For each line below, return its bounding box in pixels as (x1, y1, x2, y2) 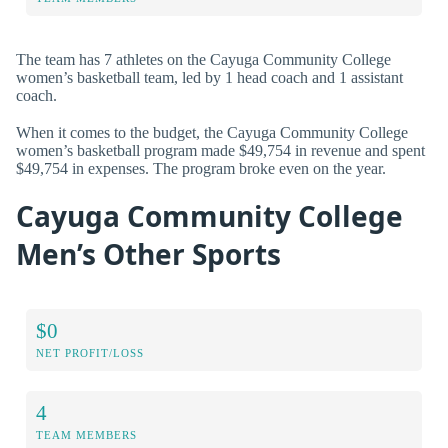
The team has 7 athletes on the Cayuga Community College (16, 50, 391, 68)
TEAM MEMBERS (36, 428, 137, 441)
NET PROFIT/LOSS (36, 346, 144, 359)
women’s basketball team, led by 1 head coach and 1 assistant (16, 68, 403, 86)
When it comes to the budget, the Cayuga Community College (16, 123, 408, 141)
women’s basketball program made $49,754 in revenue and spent (16, 141, 425, 159)
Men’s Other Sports (16, 235, 281, 273)
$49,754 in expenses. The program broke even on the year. (16, 159, 386, 177)
